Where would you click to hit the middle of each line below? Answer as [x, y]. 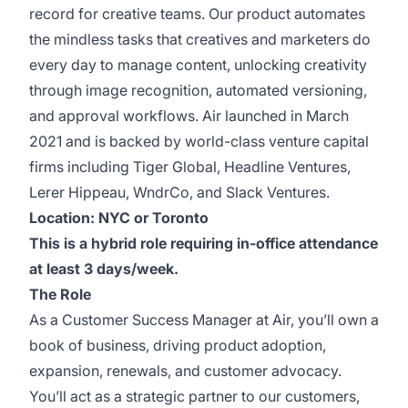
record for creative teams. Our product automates [197, 14]
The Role [60, 294]
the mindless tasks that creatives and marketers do [200, 39]
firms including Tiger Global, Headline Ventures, [190, 167]
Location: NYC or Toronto [119, 218]
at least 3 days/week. [104, 269]
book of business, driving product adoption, [178, 345]
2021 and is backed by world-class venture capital [199, 141]
